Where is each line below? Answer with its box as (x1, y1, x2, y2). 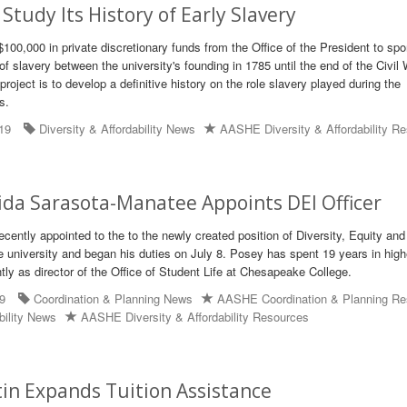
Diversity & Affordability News (39, 120, 196, 137)
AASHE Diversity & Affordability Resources (81, 308, 310, 325)
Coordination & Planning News (34, 290, 194, 307)
